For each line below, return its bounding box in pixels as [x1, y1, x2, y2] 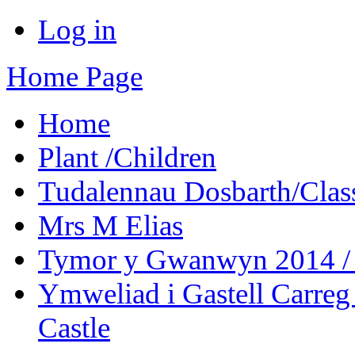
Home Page [6, 60, 143, 93]
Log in [38, 13, 116, 46]
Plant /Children [38, 141, 216, 174]
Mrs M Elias [38, 209, 183, 242]
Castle [38, 311, 110, 344]
